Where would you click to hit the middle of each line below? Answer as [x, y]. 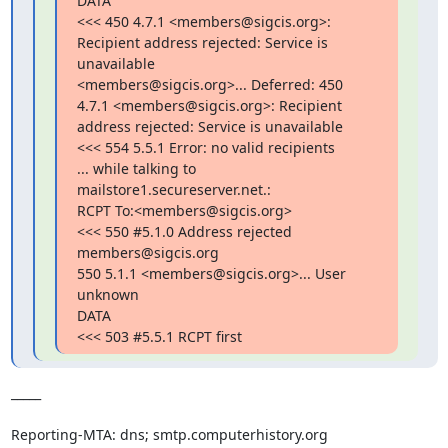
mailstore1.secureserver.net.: [173, 189]
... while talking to [136, 168]
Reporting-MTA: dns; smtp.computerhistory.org [169, 434]
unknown [107, 294]
